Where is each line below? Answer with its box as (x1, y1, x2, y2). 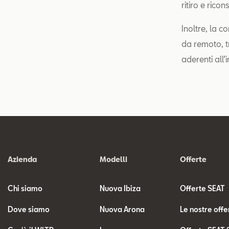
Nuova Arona (100, 205, 145, 214)
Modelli (100, 155, 128, 164)
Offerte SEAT (180, 184, 225, 193)
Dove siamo (8, 205, 50, 214)
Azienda (8, 155, 37, 164)
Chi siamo (8, 184, 42, 193)
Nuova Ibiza (100, 184, 141, 193)
